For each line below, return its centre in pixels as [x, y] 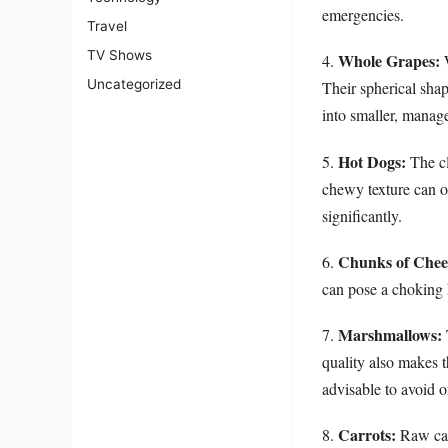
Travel [107, 26]
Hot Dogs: [372, 161]
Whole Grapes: [389, 61]
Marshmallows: [390, 334]
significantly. [362, 215]
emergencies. [363, 15]
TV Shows [119, 55]
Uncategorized [134, 84]
